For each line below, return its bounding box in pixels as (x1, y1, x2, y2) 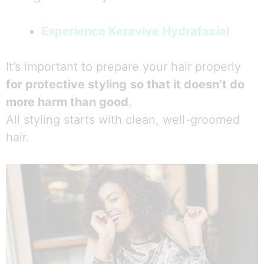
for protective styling (6, 77, 127, 92)
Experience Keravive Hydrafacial (41, 24, 229, 39)
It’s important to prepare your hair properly (6, 60, 241, 74)
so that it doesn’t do (130, 77, 245, 92)
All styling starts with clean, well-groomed (6, 113, 240, 127)
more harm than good (6, 95, 128, 110)
